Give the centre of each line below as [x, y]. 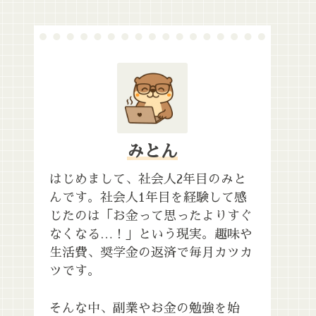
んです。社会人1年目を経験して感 [148, 198]
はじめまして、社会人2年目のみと [148, 180]
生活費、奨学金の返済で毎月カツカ [151, 253]
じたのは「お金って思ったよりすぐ [151, 216]
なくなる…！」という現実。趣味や [151, 235]
